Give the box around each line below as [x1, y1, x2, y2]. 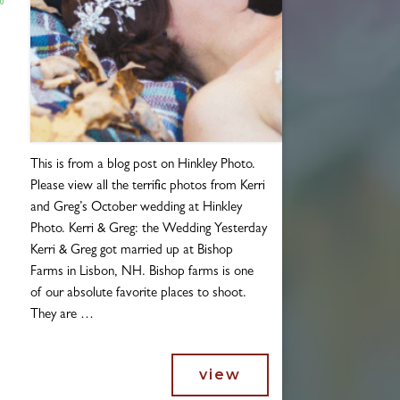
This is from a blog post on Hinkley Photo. [29, 158, 255, 172]
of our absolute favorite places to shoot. [29, 287, 246, 301]
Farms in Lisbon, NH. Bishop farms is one [29, 265, 254, 279]
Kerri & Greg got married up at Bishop [29, 244, 233, 258]
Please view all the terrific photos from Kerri [29, 179, 265, 194]
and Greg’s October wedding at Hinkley [29, 201, 242, 215]
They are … [29, 308, 94, 322]
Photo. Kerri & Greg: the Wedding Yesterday [29, 222, 267, 237]
